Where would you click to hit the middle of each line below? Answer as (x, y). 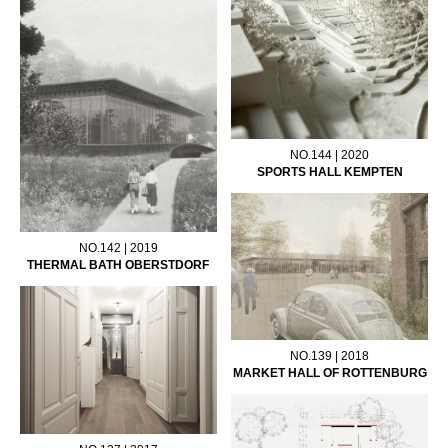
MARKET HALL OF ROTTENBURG (329, 372)
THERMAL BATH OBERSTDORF (118, 265)
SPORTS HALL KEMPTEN (329, 171)
